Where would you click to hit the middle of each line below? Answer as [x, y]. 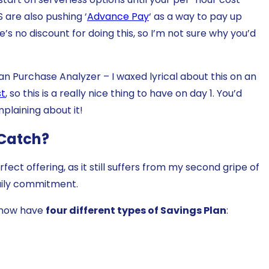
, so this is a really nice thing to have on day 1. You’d [124, 93]
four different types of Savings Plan [136, 211]
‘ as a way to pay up [195, 16]
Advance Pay [118, 16]
